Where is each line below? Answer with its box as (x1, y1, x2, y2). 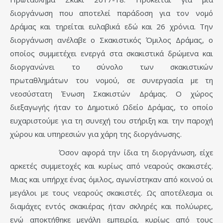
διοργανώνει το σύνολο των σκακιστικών (10, 62, 213, 72)
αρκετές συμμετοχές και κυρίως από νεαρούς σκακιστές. (10, 161, 213, 171)
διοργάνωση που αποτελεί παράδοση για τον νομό (10, 8, 213, 18)
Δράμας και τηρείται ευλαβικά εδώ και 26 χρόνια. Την (10, 21, 213, 32)
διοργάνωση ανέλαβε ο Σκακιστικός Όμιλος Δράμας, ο (10, 35, 213, 45)
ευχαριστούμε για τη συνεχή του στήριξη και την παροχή (10, 115, 213, 126)
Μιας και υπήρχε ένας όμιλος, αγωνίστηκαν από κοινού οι (10, 174, 213, 185)
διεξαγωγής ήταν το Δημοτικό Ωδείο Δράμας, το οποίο (10, 102, 213, 112)
